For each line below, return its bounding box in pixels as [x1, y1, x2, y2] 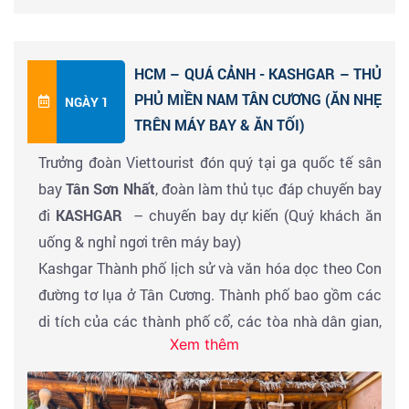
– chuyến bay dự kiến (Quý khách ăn [127, 204, 383, 225]
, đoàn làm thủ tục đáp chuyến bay [154, 178, 383, 198]
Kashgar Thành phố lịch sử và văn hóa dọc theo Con [38, 257, 382, 278]
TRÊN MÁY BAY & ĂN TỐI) [134, 114, 305, 134]
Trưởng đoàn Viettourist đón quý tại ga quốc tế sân [38, 152, 382, 172]
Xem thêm [170, 334, 239, 353]
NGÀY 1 [65, 93, 109, 111]
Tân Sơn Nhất [62, 178, 155, 198]
